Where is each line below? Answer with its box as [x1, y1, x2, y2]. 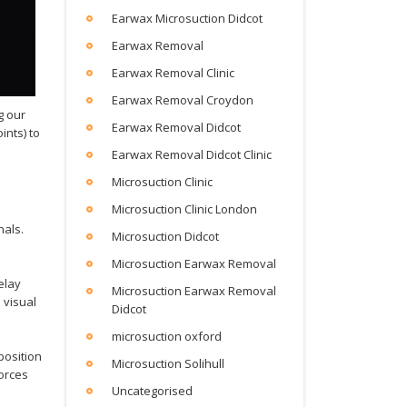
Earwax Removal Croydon [112, 92, 253, 108]
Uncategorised [112, 382, 193, 399]
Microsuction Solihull [112, 355, 224, 372]
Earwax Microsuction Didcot [112, 10, 263, 26]
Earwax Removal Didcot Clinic [112, 146, 272, 163]
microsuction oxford [112, 328, 222, 344]
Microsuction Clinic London [112, 201, 257, 217]
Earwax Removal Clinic [112, 65, 234, 81]
